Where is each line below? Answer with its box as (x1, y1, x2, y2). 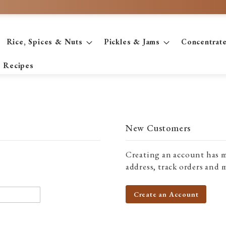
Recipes (3, 61, 34, 70)
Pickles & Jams (103, 37, 160, 46)
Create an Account (133, 190, 199, 199)
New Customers (125, 122, 191, 134)
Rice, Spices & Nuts (6, 37, 83, 46)
